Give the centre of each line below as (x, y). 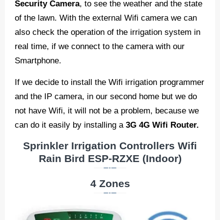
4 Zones (110, 184)
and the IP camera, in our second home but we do (106, 96)
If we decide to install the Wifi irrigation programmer (110, 82)
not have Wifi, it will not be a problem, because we (107, 111)
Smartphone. (38, 61)
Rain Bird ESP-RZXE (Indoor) (110, 159)
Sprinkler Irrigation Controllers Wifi (110, 146)
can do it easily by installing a (70, 125)
